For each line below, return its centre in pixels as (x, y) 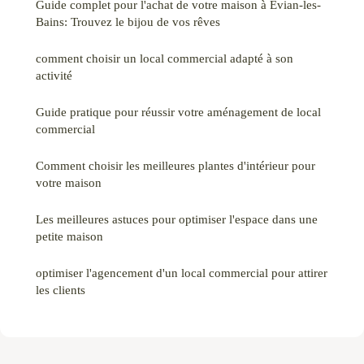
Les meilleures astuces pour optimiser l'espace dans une (177, 219)
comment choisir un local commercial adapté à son (165, 58)
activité (54, 75)
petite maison (69, 236)
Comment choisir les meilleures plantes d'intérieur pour (175, 165)
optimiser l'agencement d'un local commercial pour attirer (182, 272)
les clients (61, 289)
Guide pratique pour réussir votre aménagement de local (178, 111)
